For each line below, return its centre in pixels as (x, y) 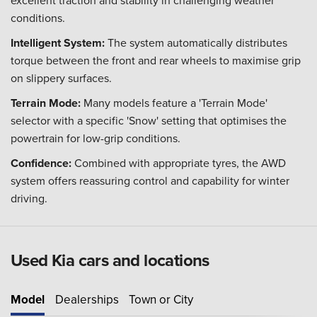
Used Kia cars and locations (110, 260)
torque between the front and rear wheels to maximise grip (156, 60)
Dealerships (87, 299)
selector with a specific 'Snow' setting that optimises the (149, 120)
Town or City (161, 299)
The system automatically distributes (196, 42)
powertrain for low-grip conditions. (96, 138)
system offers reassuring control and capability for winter (150, 180)
